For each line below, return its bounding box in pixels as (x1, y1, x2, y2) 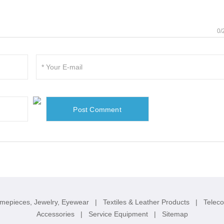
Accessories (36, 210, 76, 218)
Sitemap (161, 210, 188, 218)
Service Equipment (88, 210, 150, 218)
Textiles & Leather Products (102, 198, 191, 206)
